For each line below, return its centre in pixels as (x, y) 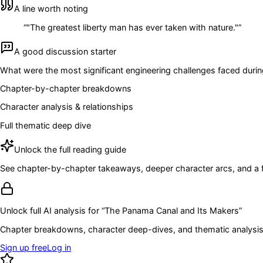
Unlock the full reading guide (70, 150)
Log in (59, 248)
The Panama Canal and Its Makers (172, 211)
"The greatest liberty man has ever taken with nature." (132, 27)
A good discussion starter (65, 52)
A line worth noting (51, 9)
